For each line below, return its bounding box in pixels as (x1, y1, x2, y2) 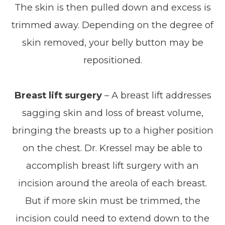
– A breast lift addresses (101, 89, 211, 101)
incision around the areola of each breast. (18, 177, 207, 189)
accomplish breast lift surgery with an (26, 160, 199, 171)
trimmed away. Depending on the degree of (12, 19, 213, 31)
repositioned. (83, 54, 142, 66)
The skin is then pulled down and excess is (14, 2, 211, 13)
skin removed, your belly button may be (22, 37, 203, 48)
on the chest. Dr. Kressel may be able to (23, 142, 202, 154)
